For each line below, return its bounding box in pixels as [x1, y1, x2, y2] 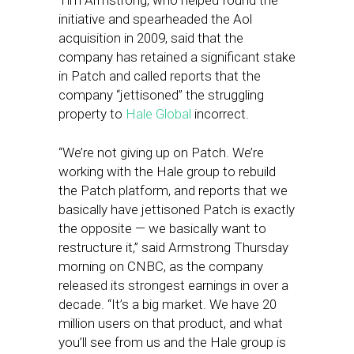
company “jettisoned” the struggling [58, 87, 264, 103]
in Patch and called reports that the [58, 68, 261, 84]
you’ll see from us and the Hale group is [58, 334, 286, 350]
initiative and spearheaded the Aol [58, 11, 252, 27]
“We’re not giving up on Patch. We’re [58, 145, 264, 160]
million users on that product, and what [58, 315, 283, 331]
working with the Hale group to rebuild [58, 164, 276, 179]
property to [58, 106, 126, 122]
